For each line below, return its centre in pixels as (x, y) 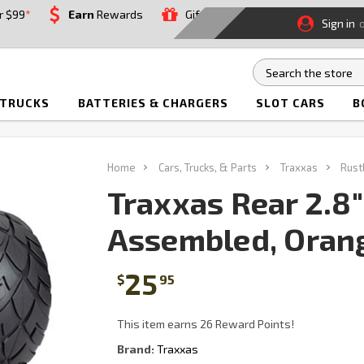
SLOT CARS (291, 103)
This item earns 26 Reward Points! (205, 324)
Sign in (338, 24)
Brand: (135, 349)
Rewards (119, 14)
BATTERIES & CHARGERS (153, 103)
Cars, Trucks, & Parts (208, 168)
